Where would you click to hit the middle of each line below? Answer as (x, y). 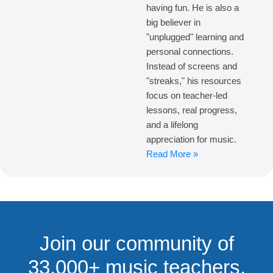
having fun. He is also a (193, 8)
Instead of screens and (192, 66)
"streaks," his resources (194, 81)
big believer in (173, 23)
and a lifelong (172, 125)
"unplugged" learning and (195, 37)
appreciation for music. (191, 140)
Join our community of (136, 244)
